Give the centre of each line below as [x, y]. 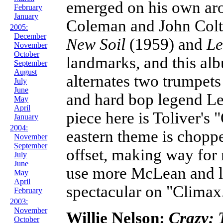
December [30, 36]
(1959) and [166, 44]
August [25, 72]
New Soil [96, 44]
